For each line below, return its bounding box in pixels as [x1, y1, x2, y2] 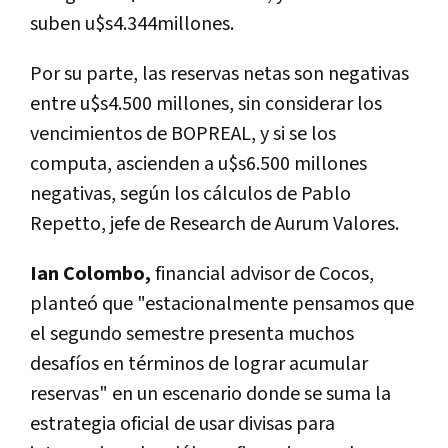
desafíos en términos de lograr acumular [30, 350, 368, 377]
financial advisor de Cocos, [151, 260, 374, 287]
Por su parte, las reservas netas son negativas [30, 60, 409, 87]
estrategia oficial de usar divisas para [30, 410, 335, 437]
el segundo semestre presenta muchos [30, 320, 354, 347]
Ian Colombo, [30, 260, 151, 287]
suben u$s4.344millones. [30, 10, 234, 37]
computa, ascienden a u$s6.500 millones [30, 150, 367, 177]
